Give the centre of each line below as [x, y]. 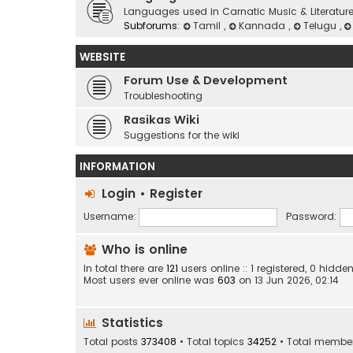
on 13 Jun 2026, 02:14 [287, 280]
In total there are [125, 268]
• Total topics [212, 342]
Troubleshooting [163, 96]
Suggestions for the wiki [182, 135]
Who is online [143, 249]
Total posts [112, 342]
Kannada [263, 26]
